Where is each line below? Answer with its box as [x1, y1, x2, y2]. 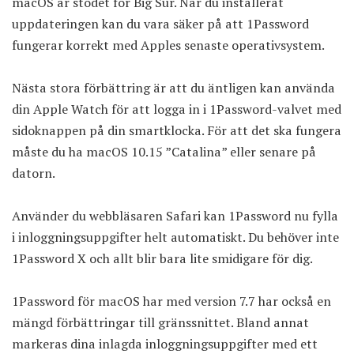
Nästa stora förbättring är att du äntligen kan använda [12, 79, 335, 97]
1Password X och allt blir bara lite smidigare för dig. [12, 250, 313, 268]
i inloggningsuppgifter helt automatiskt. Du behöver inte [12, 228, 339, 247]
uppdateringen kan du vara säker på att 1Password [12, 15, 309, 33]
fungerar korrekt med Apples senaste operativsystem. [12, 36, 325, 55]
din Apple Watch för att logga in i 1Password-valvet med [12, 100, 341, 119]
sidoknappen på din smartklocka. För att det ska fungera [12, 122, 341, 140]
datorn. [12, 164, 55, 183]
